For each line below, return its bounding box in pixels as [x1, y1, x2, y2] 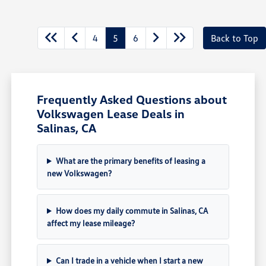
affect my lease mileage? [47, 217, 135, 228]
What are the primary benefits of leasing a [55, 155, 205, 166]
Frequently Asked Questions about [37, 91, 227, 106]
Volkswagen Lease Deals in [37, 106, 185, 121]
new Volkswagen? [47, 167, 112, 178]
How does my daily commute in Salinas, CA [55, 205, 208, 216]
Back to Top [211, 31, 258, 44]
